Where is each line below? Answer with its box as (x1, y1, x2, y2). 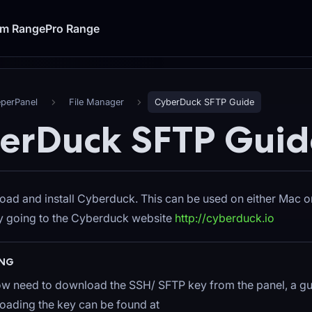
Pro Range (45, 22, 100, 36)
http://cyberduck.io (175, 211, 274, 226)
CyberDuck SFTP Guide (155, 97, 255, 108)
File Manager (68, 97, 124, 108)
